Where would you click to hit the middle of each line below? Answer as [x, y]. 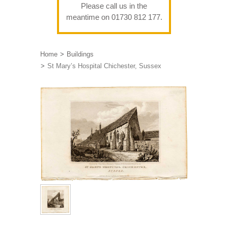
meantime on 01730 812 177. [114, 17]
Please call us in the [114, 6]
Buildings [80, 54]
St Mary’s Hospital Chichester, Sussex [104, 66]
